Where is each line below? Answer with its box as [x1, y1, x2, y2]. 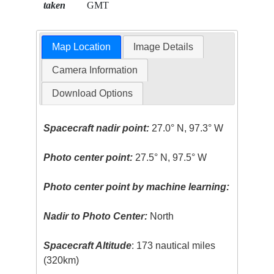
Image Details [133, 42, 194, 53]
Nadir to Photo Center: [43, 211, 148, 222]
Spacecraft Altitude [43, 240, 132, 251]
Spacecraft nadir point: [43, 123, 150, 134]
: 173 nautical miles [131, 240, 216, 251]
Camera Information [51, 65, 138, 76]
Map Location [51, 42, 111, 53]
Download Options [51, 88, 133, 99]
